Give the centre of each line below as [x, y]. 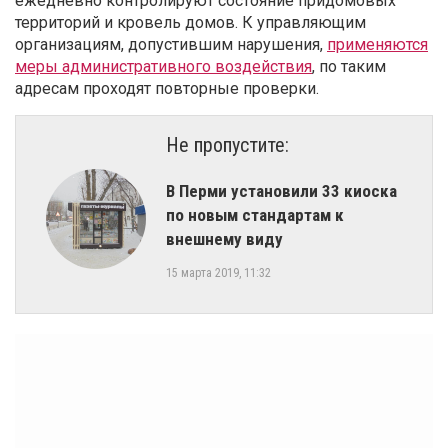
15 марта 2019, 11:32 [218, 272]
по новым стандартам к [255, 214]
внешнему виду [224, 238]
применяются [377, 44]
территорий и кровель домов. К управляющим [190, 22]
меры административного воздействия [163, 66]
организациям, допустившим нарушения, [171, 44]
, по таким [349, 66]
